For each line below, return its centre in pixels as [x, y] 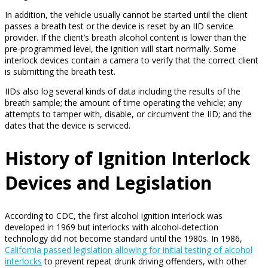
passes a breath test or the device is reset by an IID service [119, 26]
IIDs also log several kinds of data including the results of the [123, 91]
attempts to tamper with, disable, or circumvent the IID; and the [128, 114]
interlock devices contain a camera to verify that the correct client [132, 60]
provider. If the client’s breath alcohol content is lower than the [126, 37]
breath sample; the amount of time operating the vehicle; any [123, 102]
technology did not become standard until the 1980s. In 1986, [124, 238]
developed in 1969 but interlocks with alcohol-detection [112, 227]
